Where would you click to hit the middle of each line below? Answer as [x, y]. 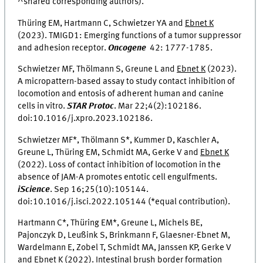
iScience [34, 189]
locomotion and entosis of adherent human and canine [121, 94]
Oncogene [129, 48]
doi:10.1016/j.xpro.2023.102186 [84, 119]
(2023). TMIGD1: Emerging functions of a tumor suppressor [130, 36]
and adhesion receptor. [63, 48]
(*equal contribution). [188, 202]
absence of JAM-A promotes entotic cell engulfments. [118, 177]
